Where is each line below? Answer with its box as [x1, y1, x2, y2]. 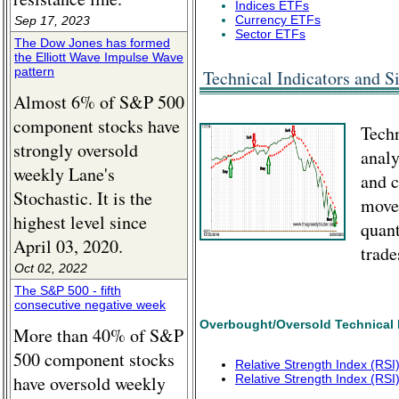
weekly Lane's [13, 162, 115, 186]
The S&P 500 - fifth [14, 283, 121, 297]
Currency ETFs [235, 12, 321, 27]
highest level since [13, 210, 147, 234]
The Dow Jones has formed [14, 36, 170, 50]
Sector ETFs [235, 27, 305, 41]
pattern [14, 64, 54, 78]
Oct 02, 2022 [14, 261, 87, 275]
